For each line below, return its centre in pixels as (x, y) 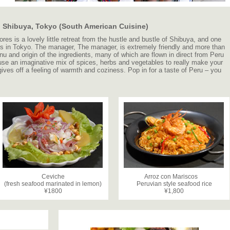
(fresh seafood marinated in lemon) (53, 184)
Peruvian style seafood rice (174, 184)
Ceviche (53, 177)
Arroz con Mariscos (174, 177)
